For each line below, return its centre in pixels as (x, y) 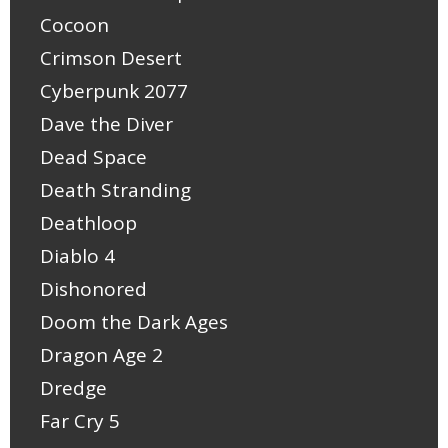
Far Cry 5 (80, 420)
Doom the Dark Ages (134, 321)
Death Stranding (115, 189)
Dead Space (93, 156)
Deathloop (88, 222)
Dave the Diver (106, 123)
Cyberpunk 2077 (114, 90)
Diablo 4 (77, 255)
